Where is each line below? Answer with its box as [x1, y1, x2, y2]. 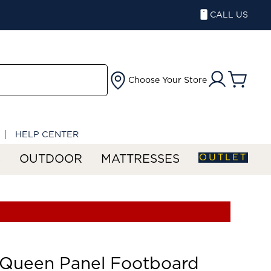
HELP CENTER [15, 129, 79, 139]
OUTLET [199, 152, 247, 162]
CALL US [210, 11, 248, 19]
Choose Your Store [128, 76, 207, 85]
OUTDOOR [19, 153, 82, 165]
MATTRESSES [101, 153, 180, 165]
